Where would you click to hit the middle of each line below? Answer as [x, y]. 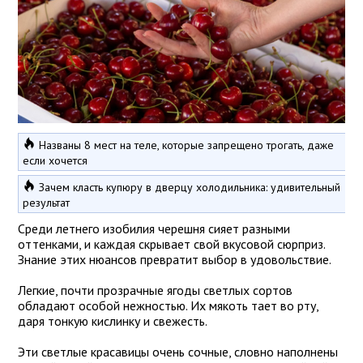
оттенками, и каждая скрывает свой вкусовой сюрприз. [171, 244]
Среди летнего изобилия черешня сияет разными [154, 229]
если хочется [55, 161]
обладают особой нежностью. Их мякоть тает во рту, [168, 306]
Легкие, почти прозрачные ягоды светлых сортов [155, 290]
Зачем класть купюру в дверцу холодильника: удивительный [190, 188]
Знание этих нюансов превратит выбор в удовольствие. [175, 260]
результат [46, 203]
